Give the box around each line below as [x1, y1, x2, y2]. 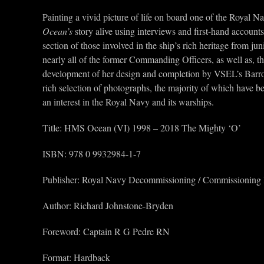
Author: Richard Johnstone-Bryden [42, 199, 173, 212]
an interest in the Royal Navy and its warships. [42, 95, 214, 108]
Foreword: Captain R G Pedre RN [42, 225, 170, 237]
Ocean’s [42, 25, 72, 37]
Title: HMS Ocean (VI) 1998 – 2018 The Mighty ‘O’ [42, 121, 241, 134]
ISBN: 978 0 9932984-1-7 [42, 147, 141, 160]
